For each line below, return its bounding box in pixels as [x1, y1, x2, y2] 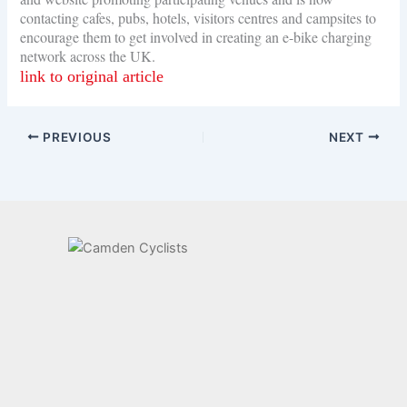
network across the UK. [20, 45, 156, 65]
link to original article [20, 66, 164, 85]
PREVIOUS [39, 129, 112, 144]
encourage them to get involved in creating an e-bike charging [20, 26, 372, 46]
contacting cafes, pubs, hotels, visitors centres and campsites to [20, 7, 377, 27]
